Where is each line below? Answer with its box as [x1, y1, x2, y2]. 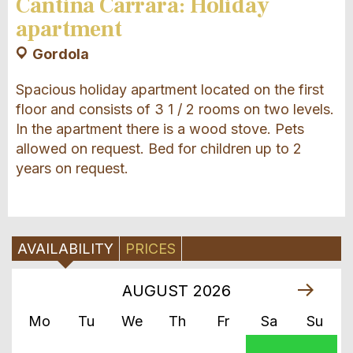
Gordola [32, 46, 89, 63]
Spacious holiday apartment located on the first [16, 81, 324, 98]
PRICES [125, 240, 176, 258]
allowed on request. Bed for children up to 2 [16, 140, 302, 158]
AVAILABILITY [17, 240, 113, 258]
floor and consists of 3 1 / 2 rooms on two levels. [16, 101, 334, 118]
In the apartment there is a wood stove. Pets [16, 121, 304, 138]
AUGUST [122, 281, 188, 301]
